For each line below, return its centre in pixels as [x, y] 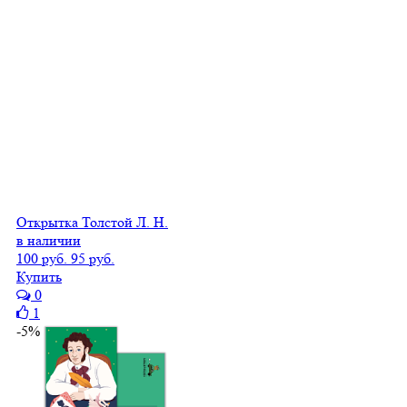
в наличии [49, 240]
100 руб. [42, 258]
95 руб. [93, 258]
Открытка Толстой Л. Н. [92, 222]
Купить [39, 276]
